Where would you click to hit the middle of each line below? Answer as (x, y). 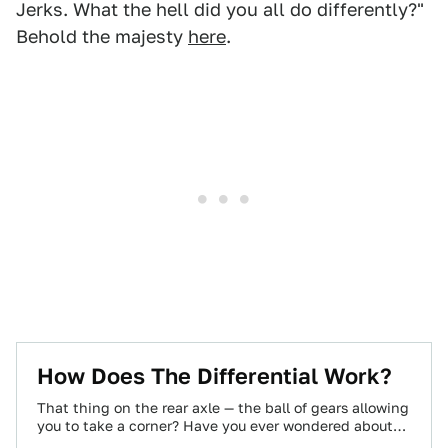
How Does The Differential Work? (214, 376)
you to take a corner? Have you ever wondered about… (221, 426)
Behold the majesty (102, 36)
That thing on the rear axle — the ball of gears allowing (223, 408)
